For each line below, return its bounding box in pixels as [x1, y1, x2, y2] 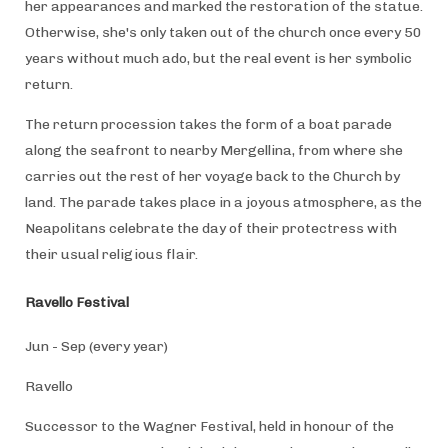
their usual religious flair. [24, 245, 201, 263]
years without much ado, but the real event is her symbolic [24, 49, 412, 67]
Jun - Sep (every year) [24, 337, 168, 355]
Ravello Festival [24, 293, 129, 311]
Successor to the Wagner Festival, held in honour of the [24, 417, 394, 435]
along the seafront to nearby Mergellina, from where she [24, 141, 403, 159]
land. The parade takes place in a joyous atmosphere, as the [24, 193, 422, 211]
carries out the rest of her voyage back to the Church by [24, 167, 400, 185]
